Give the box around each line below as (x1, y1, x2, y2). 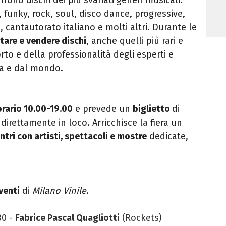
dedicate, (147, 130, 188, 142)
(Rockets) (120, 212, 162, 223)
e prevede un (73, 103, 133, 115)
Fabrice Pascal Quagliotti (15, 212, 120, 223)
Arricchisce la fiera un (92, 117, 182, 128)
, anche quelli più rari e (86, 35, 183, 46)
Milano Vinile (32, 185, 86, 196)
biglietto (133, 103, 172, 115)
